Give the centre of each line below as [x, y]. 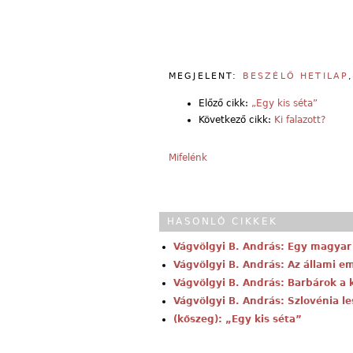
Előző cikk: [225, 103]
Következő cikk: [236, 119]
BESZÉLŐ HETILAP [295, 76]
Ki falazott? [300, 119]
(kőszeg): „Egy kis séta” [238, 319]
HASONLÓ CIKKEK [223, 221]
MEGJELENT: [206, 76]
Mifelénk [188, 157]
